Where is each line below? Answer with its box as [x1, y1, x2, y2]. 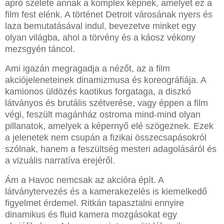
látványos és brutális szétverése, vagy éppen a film [5, 98, 208, 108]
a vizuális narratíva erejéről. [5, 155, 115, 166]
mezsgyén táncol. [5, 44, 75, 54]
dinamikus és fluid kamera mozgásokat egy [5, 209, 177, 220]
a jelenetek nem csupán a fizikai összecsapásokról [5, 132, 206, 143]
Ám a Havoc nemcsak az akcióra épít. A [5, 175, 163, 185]
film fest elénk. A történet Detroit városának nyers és [5, 9, 212, 20]
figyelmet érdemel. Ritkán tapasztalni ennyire [5, 198, 184, 208]
